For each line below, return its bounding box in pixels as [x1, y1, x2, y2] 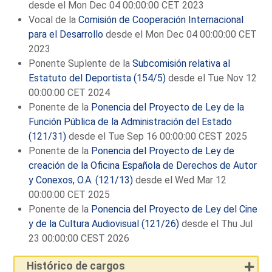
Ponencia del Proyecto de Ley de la [91, 101, 245, 113]
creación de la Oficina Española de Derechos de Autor [29, 159, 257, 171]
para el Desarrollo [29, 28, 104, 40]
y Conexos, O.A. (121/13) [29, 174, 134, 186]
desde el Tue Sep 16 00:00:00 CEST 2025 [66, 130, 248, 142]
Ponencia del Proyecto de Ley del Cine [91, 203, 258, 215]
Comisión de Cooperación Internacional [78, 13, 244, 25]
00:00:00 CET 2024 [29, 86, 110, 98]
